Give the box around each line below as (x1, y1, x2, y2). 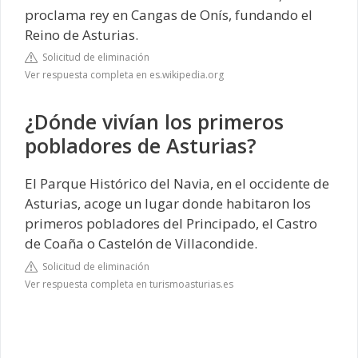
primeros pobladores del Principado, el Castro (25, 214, 317, 233)
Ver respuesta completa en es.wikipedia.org (25, 68, 224, 82)
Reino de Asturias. (25, 25, 138, 44)
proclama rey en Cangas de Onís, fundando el (25, 5, 312, 24)
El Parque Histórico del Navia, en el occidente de (25, 174, 329, 193)
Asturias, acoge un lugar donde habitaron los (25, 194, 311, 213)
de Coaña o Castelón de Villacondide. (25, 234, 257, 253)
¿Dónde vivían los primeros (25, 108, 284, 136)
